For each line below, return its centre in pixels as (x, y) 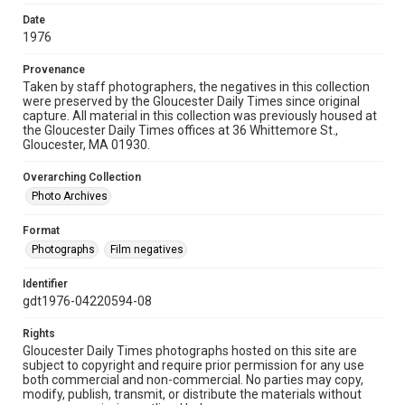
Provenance (54, 70)
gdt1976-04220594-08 (87, 301)
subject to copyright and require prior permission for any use (193, 365)
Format (41, 231)
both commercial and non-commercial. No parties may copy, (193, 380)
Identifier (45, 284)
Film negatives (147, 250)
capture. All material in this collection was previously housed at (200, 116)
